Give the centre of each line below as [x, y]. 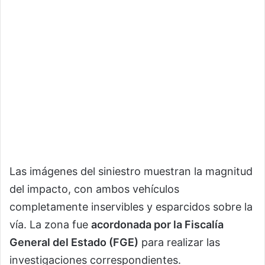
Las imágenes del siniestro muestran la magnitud [131, 171]
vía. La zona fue [50, 224]
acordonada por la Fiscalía [157, 224]
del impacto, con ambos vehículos [94, 189]
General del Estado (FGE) [74, 242]
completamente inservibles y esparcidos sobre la [131, 206]
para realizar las [179, 242]
